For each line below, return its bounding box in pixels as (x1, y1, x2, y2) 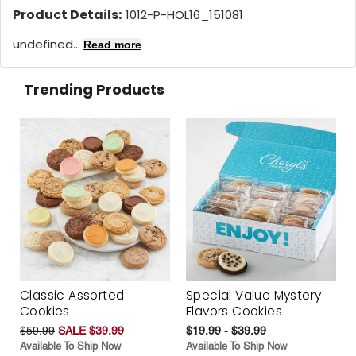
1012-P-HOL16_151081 (126, 6, 243, 23)
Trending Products (24, 79, 164, 99)
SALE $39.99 (58, 324, 124, 338)
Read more (83, 37, 141, 51)
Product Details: (13, 5, 122, 24)
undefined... (13, 35, 83, 52)
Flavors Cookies (186, 303, 283, 320)
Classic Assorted (20, 287, 125, 304)
